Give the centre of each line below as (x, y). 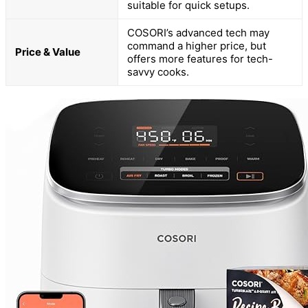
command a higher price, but (197, 45)
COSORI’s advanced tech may (198, 32)
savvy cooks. (158, 71)
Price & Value (48, 52)
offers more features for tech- (200, 58)
